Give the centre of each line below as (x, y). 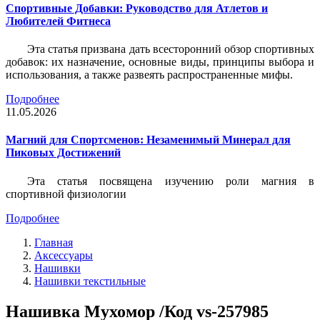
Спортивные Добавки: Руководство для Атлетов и (137, 8)
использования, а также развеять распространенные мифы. (149, 75)
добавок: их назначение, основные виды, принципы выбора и (160, 62)
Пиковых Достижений (63, 153)
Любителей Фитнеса (58, 21)
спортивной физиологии (66, 194)
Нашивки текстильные (90, 281)
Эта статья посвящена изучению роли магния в (171, 181)
